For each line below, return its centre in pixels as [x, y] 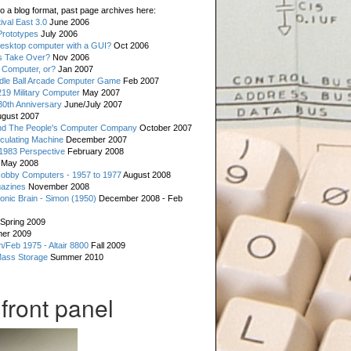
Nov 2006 [70, 57]
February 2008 [95, 151]
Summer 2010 [76, 257]
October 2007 [165, 128]
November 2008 [58, 186]
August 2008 [147, 175]
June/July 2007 [92, 104]
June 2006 [69, 22]
